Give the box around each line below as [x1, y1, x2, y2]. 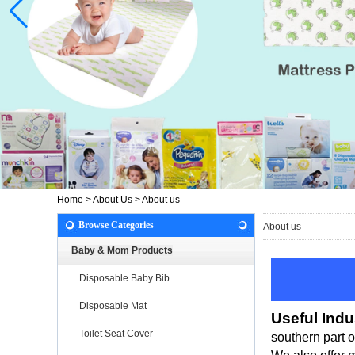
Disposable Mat [79, 300, 147, 311]
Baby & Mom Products [71, 244, 173, 256]
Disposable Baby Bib [79, 272, 170, 284]
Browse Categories [78, 219, 154, 231]
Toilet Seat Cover [79, 327, 153, 339]
